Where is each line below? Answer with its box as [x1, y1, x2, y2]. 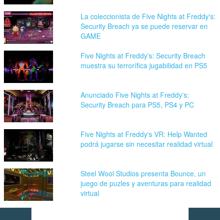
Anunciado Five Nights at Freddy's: [81, 89, 190, 100]
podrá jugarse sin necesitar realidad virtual [81, 138, 213, 149]
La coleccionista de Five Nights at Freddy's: [81, 11, 216, 21]
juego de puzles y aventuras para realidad [81, 178, 212, 188]
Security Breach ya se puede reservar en [81, 21, 208, 31]
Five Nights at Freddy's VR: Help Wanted [81, 129, 208, 139]
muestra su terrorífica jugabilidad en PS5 [81, 60, 208, 70]
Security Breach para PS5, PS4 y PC [81, 99, 194, 110]
